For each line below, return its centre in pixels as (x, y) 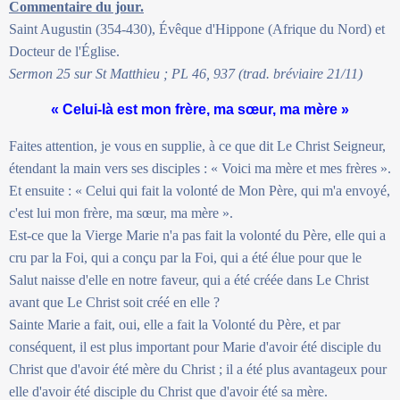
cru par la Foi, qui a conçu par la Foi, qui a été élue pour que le (185, 257)
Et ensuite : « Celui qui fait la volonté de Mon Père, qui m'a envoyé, (200, 190)
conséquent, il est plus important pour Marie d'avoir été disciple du (195, 346)
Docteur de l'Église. (64, 51)
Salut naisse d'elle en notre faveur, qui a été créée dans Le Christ (189, 279)
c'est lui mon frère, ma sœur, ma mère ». (121, 212)
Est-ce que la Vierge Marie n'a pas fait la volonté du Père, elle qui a (197, 235)
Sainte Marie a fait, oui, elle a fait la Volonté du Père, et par (175, 324)
